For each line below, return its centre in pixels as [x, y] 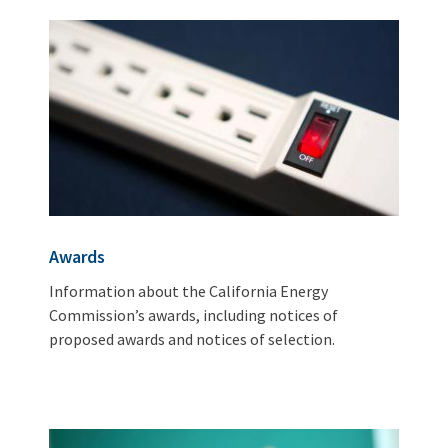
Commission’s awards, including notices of [194, 314]
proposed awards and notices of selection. [192, 338]
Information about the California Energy [189, 290]
